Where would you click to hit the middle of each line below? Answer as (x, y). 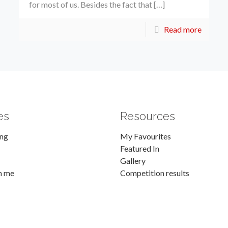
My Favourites (146, 136)
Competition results (155, 173)
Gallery (133, 160)
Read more (183, 29)
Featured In (140, 148)
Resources (148, 116)
